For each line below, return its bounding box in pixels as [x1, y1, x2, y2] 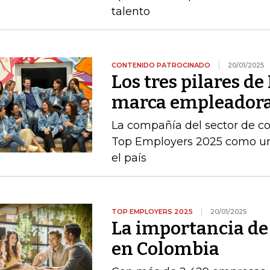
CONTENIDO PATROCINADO [111, 60, 210, 69]
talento [111, 4, 150, 18]
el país [111, 151, 146, 165]
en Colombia [111, 237, 219, 260]
